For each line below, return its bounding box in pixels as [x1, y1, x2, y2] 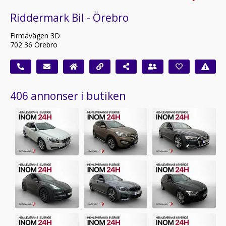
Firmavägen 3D [10, 30, 60, 40]
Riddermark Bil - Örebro [10, 10, 129, 25]
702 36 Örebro [10, 39, 58, 49]
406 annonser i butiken [10, 88, 126, 103]
